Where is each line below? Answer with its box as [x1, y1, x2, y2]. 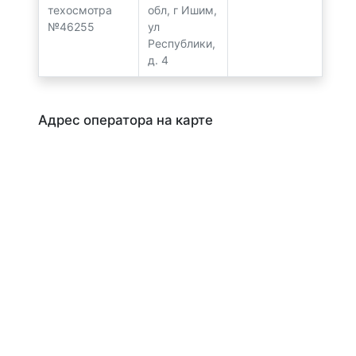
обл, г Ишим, [147, 3, 217, 17]
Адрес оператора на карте [38, 112, 213, 129]
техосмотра [47, 3, 112, 17]
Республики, [147, 37, 215, 51]
